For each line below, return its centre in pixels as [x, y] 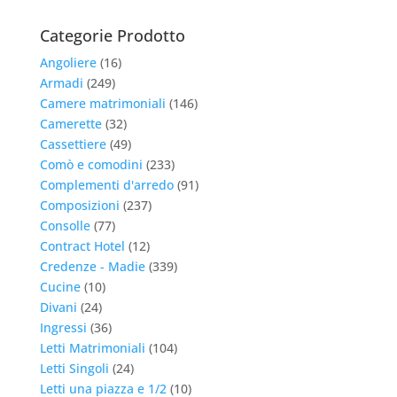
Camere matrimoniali [102, 103]
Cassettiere [73, 144]
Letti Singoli [74, 368]
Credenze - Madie [92, 266]
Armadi [61, 83]
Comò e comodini [91, 164]
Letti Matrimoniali [92, 348]
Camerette [70, 124]
